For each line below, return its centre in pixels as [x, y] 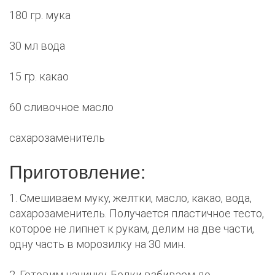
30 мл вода [37, 46]
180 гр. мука [40, 15]
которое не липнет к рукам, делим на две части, [132, 229]
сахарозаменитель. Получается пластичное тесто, [137, 214]
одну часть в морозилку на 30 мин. [97, 244]
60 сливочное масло [61, 107]
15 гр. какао [39, 77]
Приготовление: [77, 171]
